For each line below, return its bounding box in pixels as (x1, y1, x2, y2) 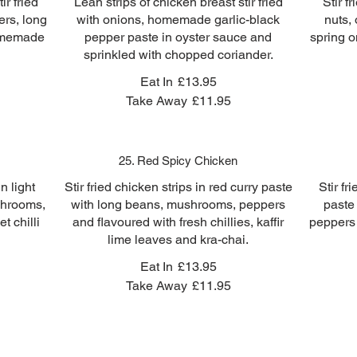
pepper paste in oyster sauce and (84, 29, 273, 45)
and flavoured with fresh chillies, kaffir (73, 214, 284, 229)
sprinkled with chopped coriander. (83, 47, 273, 62)
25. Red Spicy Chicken (119, 154, 238, 167)
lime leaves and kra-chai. (108, 232, 249, 247)
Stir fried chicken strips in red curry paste (64, 179, 292, 194)
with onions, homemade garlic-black (76, 12, 280, 27)
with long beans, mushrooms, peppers (71, 197, 286, 212)
